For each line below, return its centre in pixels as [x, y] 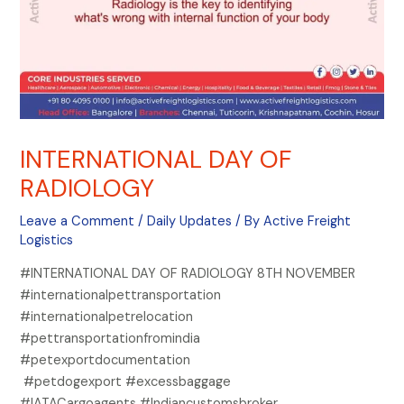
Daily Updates [190, 222]
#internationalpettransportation [121, 295]
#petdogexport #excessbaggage [128, 381]
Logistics [47, 241]
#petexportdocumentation [109, 360]
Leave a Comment [78, 222]
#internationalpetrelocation [107, 317]
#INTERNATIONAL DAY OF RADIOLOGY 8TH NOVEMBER [188, 273]
